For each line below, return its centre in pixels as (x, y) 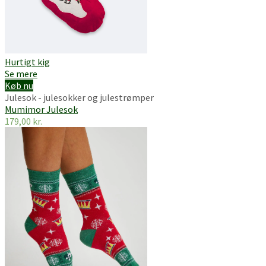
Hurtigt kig (27, 61)
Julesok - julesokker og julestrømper (79, 97)
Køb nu (19, 85)
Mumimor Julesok (41, 109)
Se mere (21, 73)
